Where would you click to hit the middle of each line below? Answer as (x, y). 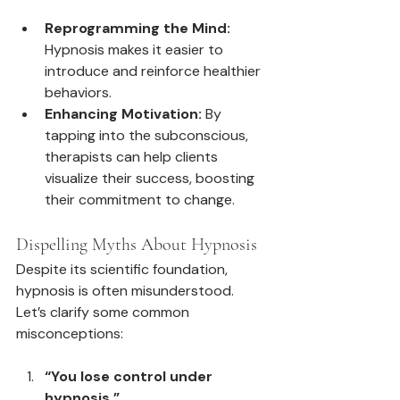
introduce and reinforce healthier (154, 71)
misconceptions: (70, 334)
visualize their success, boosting (151, 179)
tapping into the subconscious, (148, 136)
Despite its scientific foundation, (124, 270)
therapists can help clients (133, 157)
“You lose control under (130, 377)
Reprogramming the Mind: (137, 29)
